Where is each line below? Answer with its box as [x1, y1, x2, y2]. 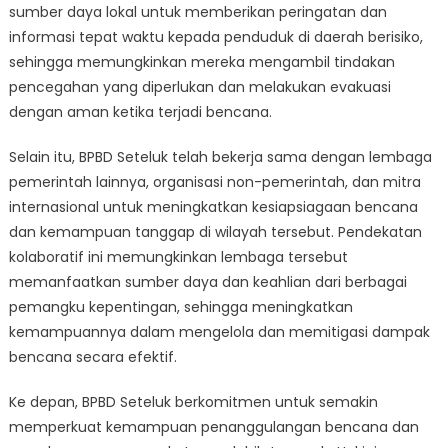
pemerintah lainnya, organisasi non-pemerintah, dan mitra [8, 172, 421, 192]
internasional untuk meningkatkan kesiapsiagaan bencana [8, 197, 418, 217]
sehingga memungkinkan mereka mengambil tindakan [8, 52, 395, 72]
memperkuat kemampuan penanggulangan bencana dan [8, 417, 419, 437]
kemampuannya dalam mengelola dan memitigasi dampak [8, 322, 430, 342]
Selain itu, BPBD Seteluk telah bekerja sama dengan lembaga [8, 147, 432, 167]
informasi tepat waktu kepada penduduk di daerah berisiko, [8, 27, 423, 47]
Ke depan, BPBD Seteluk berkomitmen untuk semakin [8, 392, 378, 412]
